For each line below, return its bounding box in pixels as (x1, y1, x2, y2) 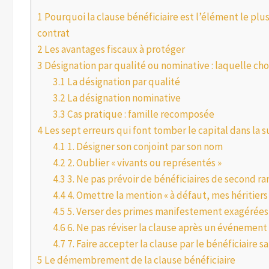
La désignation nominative (65, 91, 181, 104)
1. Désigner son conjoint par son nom (65, 139, 223, 153)
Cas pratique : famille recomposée (65, 107, 214, 121)
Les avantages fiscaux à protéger (43, 42, 185, 56)
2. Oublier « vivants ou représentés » (65, 156, 222, 169)
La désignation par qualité (65, 74, 180, 88)
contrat (37, 26, 70, 40)
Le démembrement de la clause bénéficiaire (43, 253, 235, 267)
